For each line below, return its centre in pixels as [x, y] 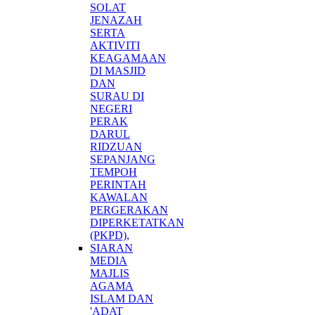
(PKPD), [110, 235]
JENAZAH [116, 20]
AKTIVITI [115, 45]
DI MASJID [118, 70]
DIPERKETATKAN [137, 222]
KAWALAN [119, 197]
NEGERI [111, 108]
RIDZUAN [116, 146]
